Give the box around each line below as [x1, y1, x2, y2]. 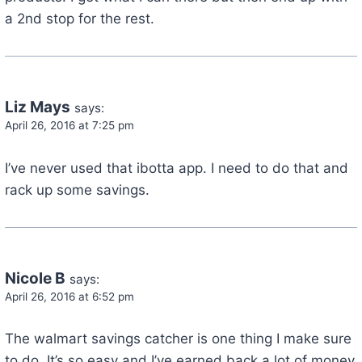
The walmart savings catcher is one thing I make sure [4, 330, 351, 347]
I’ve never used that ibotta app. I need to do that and [4, 159, 348, 176]
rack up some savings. [4, 181, 149, 198]
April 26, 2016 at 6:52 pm [4, 289, 134, 303]
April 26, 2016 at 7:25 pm [4, 118, 134, 132]
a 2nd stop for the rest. [4, 10, 154, 27]
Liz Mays [4, 97, 70, 116]
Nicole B [4, 268, 65, 288]
